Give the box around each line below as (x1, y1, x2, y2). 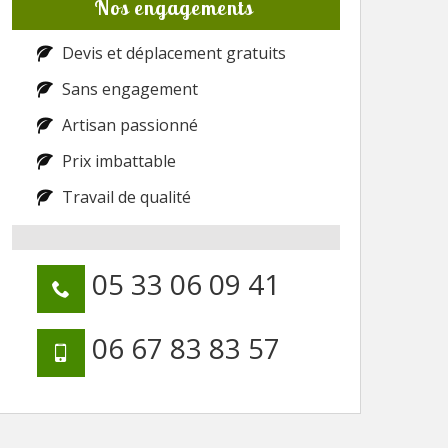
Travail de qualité (62, 186, 191, 209)
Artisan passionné (62, 114, 198, 137)
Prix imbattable (62, 150, 176, 173)
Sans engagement (62, 78, 198, 101)
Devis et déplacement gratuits (62, 42, 286, 65)
